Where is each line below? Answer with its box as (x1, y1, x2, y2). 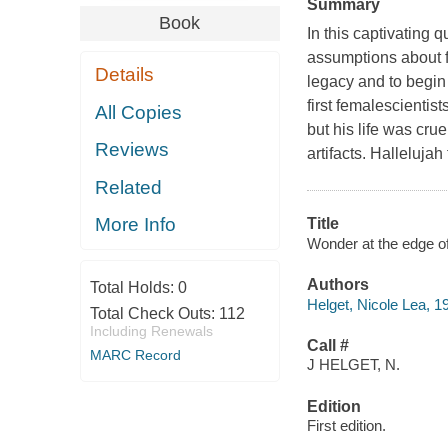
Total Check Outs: (89, 304, 219, 322)
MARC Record (89, 346, 181, 363)
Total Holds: (89, 278, 178, 296)
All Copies (95, 101, 183, 123)
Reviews (95, 139, 170, 161)
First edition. (306, 417, 386, 435)
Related (95, 176, 163, 198)
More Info (95, 214, 177, 236)
